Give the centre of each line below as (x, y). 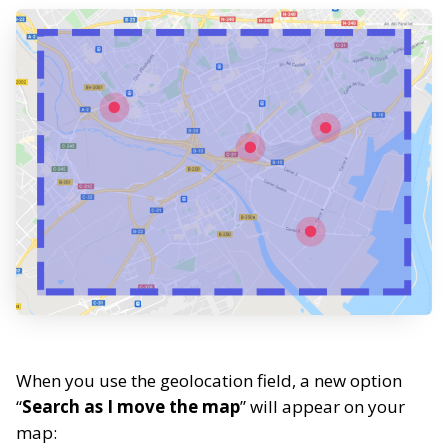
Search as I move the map (131, 407)
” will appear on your (322, 407)
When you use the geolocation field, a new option (209, 381)
